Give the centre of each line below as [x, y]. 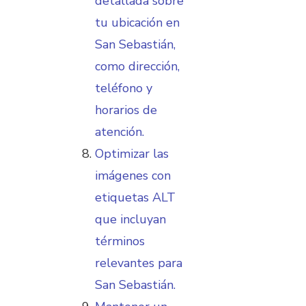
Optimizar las [132, 153]
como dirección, [137, 66]
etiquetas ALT [135, 197]
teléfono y [124, 88]
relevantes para [139, 263]
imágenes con [133, 175]
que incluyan [130, 219]
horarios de [126, 110]
